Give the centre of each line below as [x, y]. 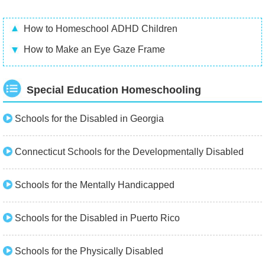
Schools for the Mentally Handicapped [95, 185]
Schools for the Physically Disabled [89, 251]
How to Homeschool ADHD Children [101, 29]
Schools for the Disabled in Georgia [89, 119]
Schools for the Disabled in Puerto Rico [97, 218]
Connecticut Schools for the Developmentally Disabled [129, 152]
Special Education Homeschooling [114, 90]
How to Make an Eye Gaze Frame [94, 49]
